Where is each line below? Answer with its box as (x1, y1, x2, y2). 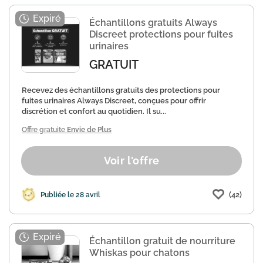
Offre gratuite (22, 126, 67, 134)
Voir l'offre (103, 154, 160, 167)
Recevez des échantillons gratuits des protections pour (22, 86, 220, 95)
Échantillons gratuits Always (89, 17, 217, 28)
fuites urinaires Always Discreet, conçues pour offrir (22, 96, 206, 105)
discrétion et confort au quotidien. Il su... (22, 107, 166, 116)
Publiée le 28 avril (41, 190, 100, 199)
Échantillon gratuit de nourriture (89, 235, 235, 247)
